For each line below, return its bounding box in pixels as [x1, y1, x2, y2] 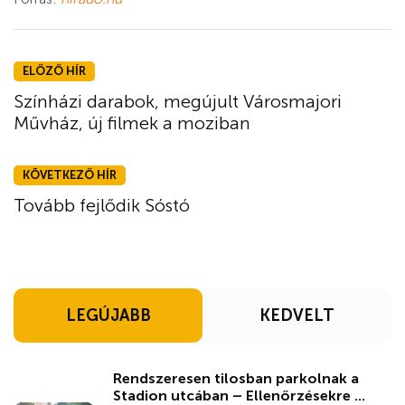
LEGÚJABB [65, 306, 151, 326]
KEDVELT [259, 306, 334, 326]
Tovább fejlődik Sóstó [14, 194, 190, 217]
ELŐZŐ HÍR [23, 64, 86, 79]
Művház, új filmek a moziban [14, 112, 250, 135]
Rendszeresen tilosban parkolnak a [113, 370, 359, 388]
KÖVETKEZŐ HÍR [23, 168, 117, 183]
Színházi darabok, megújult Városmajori [14, 90, 342, 113]
